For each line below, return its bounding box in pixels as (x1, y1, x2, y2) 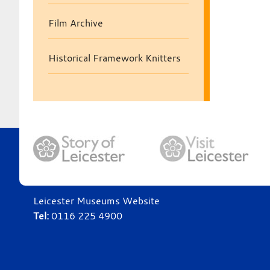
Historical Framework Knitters (48, 51, 181, 64)
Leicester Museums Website (33, 193, 160, 207)
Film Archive (48, 16, 103, 30)
